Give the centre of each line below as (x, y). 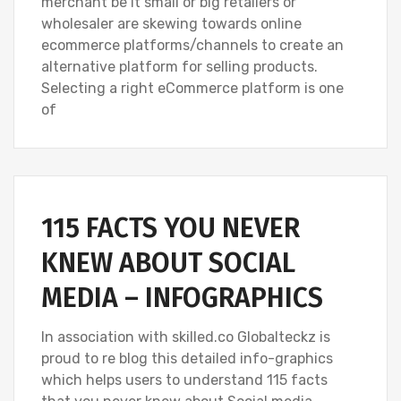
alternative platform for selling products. (179, 66)
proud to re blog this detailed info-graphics (187, 358)
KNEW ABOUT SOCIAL (168, 263)
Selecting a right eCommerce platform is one (192, 88)
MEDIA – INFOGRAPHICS (182, 298)
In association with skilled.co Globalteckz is (186, 337)
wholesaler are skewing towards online (171, 23)
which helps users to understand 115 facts (184, 380)
